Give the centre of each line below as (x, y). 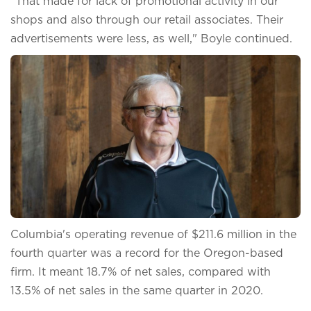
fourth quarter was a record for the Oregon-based (147, 252)
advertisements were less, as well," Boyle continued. (151, 38)
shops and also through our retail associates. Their (147, 19)
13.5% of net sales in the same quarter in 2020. (137, 290)
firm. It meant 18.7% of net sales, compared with (141, 271)
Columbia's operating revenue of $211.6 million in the (153, 234)
